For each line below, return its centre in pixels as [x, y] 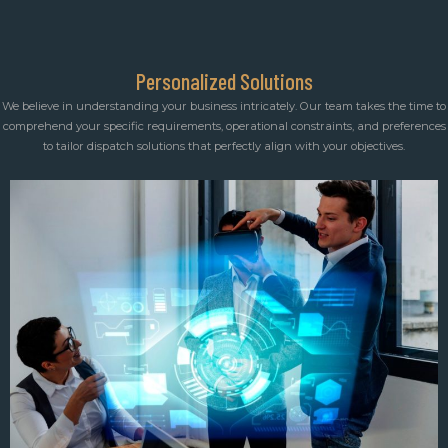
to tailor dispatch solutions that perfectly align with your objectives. [224, 146]
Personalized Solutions [224, 81]
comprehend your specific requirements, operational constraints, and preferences [224, 126]
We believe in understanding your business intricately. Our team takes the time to [224, 106]
